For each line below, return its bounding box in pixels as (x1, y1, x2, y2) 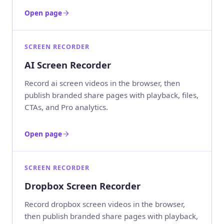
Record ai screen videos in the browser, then (24, 77, 180, 88)
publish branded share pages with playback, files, (24, 89, 198, 100)
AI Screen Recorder (24, 58, 111, 71)
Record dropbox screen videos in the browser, (24, 198, 185, 209)
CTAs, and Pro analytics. (24, 101, 108, 112)
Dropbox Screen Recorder (24, 179, 140, 192)
